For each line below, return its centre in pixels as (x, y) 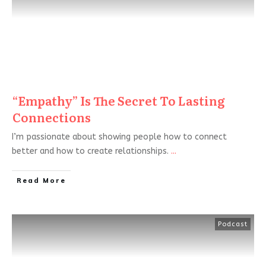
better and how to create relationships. (91, 151)
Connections (52, 117)
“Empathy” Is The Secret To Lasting (119, 100)
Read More (41, 180)
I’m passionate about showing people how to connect (119, 137)
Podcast (233, 224)
